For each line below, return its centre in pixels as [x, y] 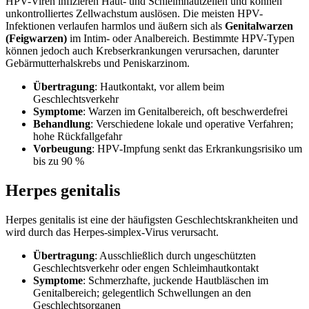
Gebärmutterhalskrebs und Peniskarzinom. [98, 63]
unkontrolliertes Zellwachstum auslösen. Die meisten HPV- [134, 14]
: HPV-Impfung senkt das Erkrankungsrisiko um [197, 149]
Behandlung [62, 124]
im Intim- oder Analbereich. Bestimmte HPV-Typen [181, 39]
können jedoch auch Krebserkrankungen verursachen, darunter [142, 51]
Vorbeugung [62, 149]
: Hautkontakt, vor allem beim [159, 87]
